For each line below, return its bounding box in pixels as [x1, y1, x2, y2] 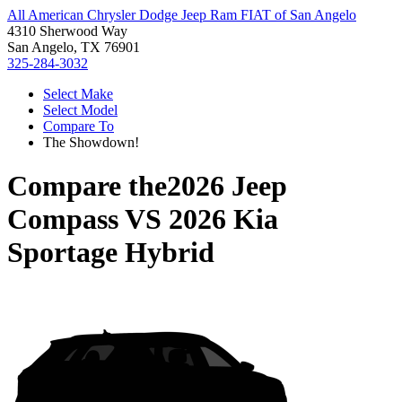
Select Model [43, 102, 118, 118]
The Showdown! [43, 135, 139, 150]
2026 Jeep [167, 170, 287, 203]
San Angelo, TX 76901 [7, 39, 140, 55]
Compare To [43, 118, 114, 134]
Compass [7, 203, 118, 236]
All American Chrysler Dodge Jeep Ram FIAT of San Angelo [7, 7, 356, 22]
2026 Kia [169, 203, 278, 236]
